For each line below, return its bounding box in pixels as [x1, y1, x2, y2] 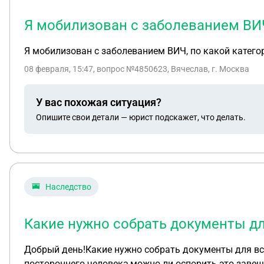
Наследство [45, 182, 91, 192]
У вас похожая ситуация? [36, 95, 161, 108]
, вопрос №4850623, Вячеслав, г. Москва [93, 64, 249, 74]
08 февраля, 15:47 [24, 64, 93, 74]
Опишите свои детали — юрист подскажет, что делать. [36, 112, 246, 122]
